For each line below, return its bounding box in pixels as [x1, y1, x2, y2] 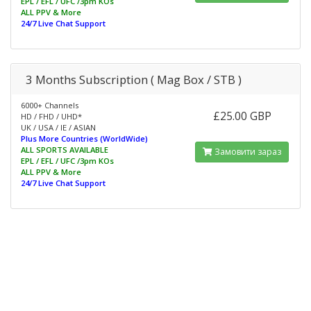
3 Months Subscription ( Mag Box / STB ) [26, 72, 242, 87]
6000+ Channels [21, 100, 78, 110]
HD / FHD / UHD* [21, 111, 82, 121]
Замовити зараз [212, 146, 282, 158]
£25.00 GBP [212, 108, 271, 124]
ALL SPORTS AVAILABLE [21, 144, 108, 155]
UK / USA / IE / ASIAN [21, 122, 96, 133]
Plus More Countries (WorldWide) [21, 133, 148, 144]
